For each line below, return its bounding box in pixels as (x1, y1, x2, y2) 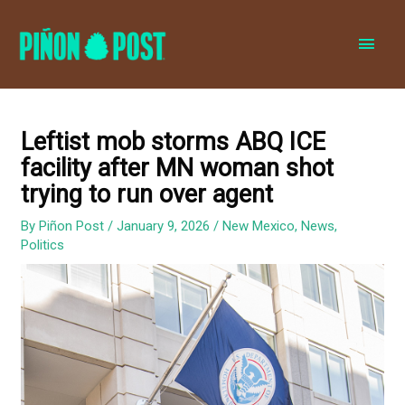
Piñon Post (39, 218, 108, 235)
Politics (21, 237, 65, 254)
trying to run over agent (21, 180, 274, 210)
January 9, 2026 (117, 218, 214, 235)
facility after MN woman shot (21, 154, 334, 184)
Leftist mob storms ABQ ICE (21, 127, 326, 157)
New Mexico (222, 218, 296, 235)
